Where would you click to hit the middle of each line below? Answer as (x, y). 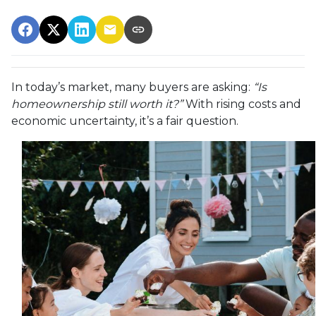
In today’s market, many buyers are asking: (132, 87)
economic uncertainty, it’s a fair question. (125, 121)
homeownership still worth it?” (97, 104)
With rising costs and (242, 104)
